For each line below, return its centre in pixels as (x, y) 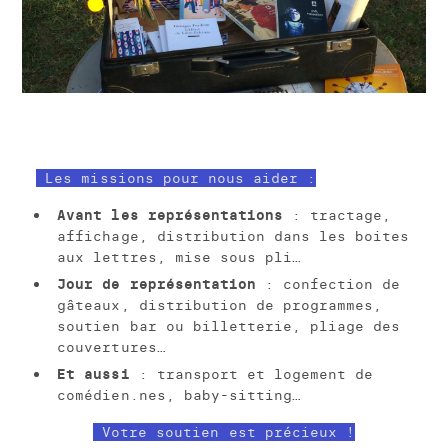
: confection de (327, 284)
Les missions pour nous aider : (176, 177)
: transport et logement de (251, 373)
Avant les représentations (170, 215)
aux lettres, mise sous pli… (179, 257)
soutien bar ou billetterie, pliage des (228, 326)
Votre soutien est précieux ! (224, 432)
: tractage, (336, 215)
